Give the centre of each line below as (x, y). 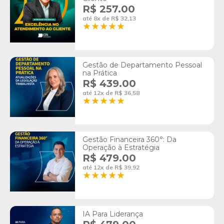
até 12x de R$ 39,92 (111, 167)
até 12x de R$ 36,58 (111, 93)
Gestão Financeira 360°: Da (129, 140)
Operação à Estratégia (121, 148)
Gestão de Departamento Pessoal (142, 65)
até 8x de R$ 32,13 (109, 18)
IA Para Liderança (113, 214)
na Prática (100, 73)
